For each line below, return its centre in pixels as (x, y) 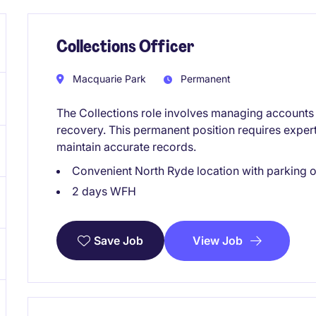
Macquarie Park (108, 78)
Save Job (119, 241)
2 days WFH (104, 191)
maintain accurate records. (126, 146)
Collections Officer (125, 46)
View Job (218, 240)
